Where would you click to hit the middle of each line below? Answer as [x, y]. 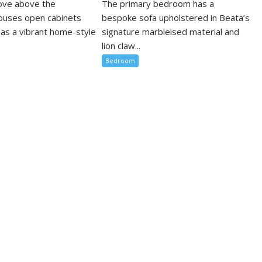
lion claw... [121, 46]
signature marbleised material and [171, 32]
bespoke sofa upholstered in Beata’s [176, 18]
